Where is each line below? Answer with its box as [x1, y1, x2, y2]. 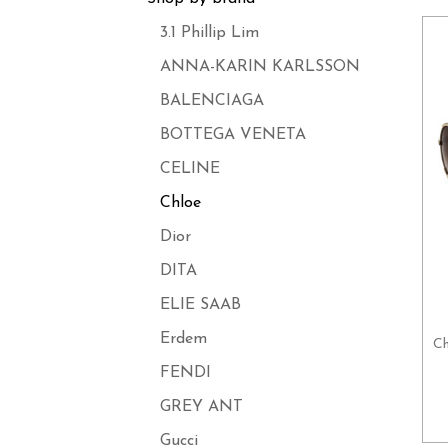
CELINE [159, 161, 220, 177]
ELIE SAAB [159, 297, 241, 313]
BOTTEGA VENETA [159, 127, 306, 143]
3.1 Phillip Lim [159, 25, 259, 41]
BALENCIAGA [159, 93, 264, 109]
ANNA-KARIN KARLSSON [159, 59, 360, 75]
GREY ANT [159, 399, 243, 415]
